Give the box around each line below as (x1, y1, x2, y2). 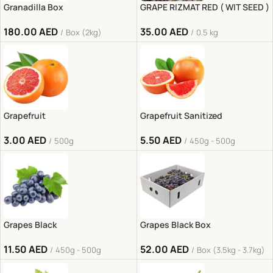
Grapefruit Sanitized (140, 110, 222, 122)
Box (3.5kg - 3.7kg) (196, 244, 265, 255)
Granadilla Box (4, 1, 63, 13)
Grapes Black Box (140, 218, 211, 230)
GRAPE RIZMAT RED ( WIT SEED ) (140, 1, 269, 13)
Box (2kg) (66, 27, 102, 38)
